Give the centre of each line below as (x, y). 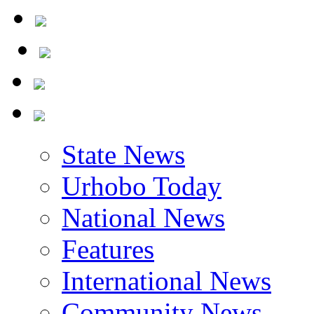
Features (108, 281)
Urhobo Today (142, 218)
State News (123, 186)
